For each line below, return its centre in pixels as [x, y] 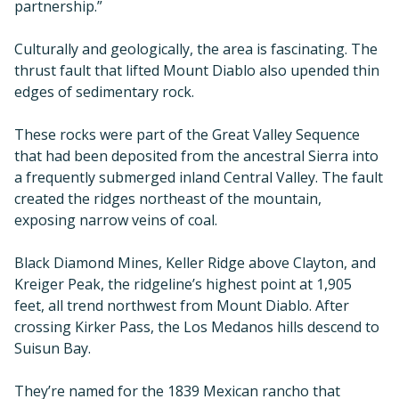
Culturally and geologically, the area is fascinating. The [196, 49]
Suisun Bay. [53, 349]
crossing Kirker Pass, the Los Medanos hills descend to [197, 327]
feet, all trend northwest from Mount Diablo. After [182, 306]
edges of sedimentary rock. [104, 92]
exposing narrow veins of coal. [116, 220]
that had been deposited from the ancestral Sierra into [196, 156]
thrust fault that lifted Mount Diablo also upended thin [197, 71]
